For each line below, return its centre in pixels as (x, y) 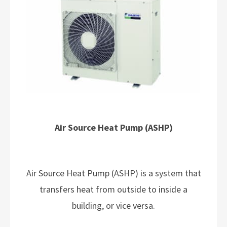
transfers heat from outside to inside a (113, 189)
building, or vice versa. (113, 205)
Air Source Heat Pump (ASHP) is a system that (113, 173)
